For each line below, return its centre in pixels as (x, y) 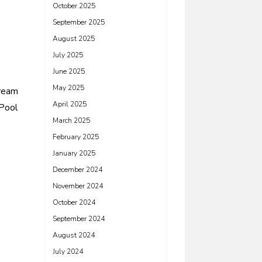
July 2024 (68, 251)
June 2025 (69, 71)
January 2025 (74, 153)
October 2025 (74, 6)
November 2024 (78, 186)
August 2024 (74, 235)
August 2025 (74, 39)
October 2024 (74, 202)
